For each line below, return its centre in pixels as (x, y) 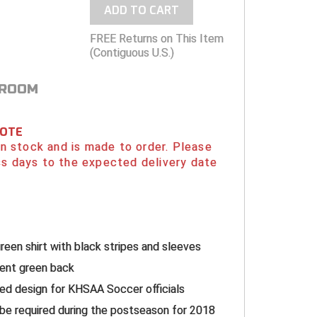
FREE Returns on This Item (156, 39)
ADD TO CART (141, 11)
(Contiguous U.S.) (132, 53)
